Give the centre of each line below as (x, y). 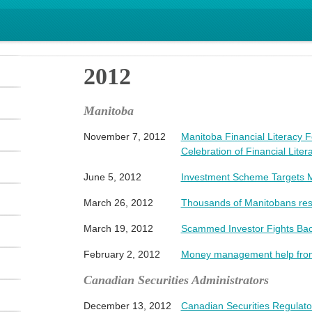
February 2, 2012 (122, 254)
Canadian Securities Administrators (176, 280)
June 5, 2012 (112, 177)
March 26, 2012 (118, 203)
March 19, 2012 (118, 228)
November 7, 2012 (124, 136)
